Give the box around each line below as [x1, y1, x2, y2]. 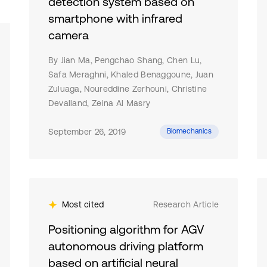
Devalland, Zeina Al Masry [48, 98, 151, 108]
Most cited [61, 200, 104, 209]
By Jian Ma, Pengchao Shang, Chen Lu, [48, 55, 202, 65]
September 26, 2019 [48, 127, 126, 136]
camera [48, 28, 89, 42]
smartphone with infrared [48, 11, 182, 25]
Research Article [153, 200, 219, 209]
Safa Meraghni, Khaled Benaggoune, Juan [48, 70, 214, 79]
